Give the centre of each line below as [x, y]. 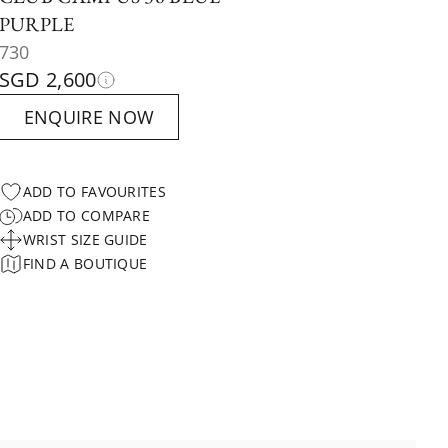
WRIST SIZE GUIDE [85, 239]
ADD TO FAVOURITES [94, 191]
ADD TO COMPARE [86, 215]
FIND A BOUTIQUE [85, 263]
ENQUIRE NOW [89, 117]
